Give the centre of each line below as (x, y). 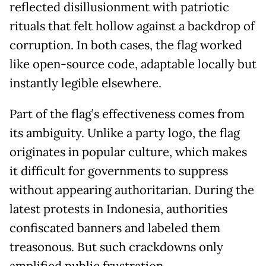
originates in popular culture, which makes (128, 152)
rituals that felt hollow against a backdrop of (132, 26)
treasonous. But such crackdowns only (116, 247)
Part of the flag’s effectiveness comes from (127, 114)
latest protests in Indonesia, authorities (118, 209)
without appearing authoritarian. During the (132, 190)
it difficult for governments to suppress (119, 171)
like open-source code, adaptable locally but (133, 64)
